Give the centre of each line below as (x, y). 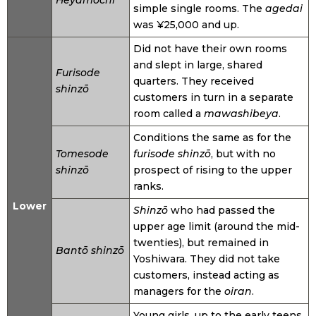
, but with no (243, 154)
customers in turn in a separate (213, 98)
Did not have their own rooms (210, 49)
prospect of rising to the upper (213, 170)
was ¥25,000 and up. (186, 25)
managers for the (179, 292)
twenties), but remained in (201, 243)
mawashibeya (241, 114)
